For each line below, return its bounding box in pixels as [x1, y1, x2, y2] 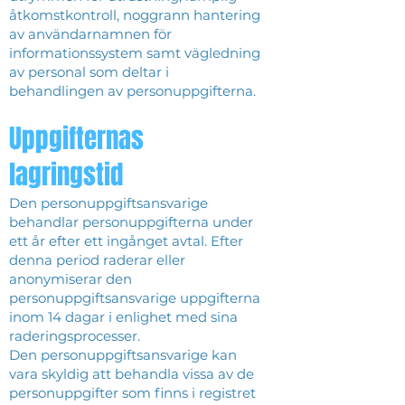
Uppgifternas [9, 119, 144, 158]
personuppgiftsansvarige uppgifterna [9, 289, 260, 306]
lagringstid [9, 155, 129, 194]
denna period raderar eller [9, 251, 185, 268]
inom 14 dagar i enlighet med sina [9, 308, 238, 325]
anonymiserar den [9, 270, 132, 287]
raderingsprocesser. [9, 327, 144, 344]
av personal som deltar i [9, 63, 169, 80]
